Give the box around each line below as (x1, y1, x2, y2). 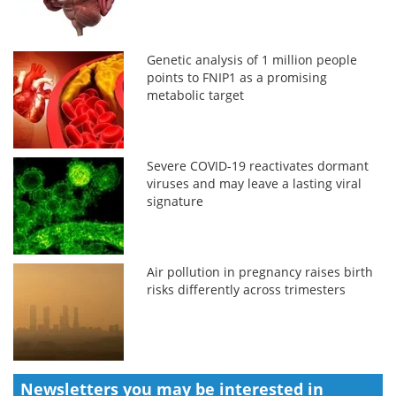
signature (147, 192, 204, 209)
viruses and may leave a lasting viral (147, 174, 362, 192)
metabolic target (147, 86, 245, 103)
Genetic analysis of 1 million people (147, 50, 358, 68)
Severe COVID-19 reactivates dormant (147, 156, 369, 174)
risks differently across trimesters (147, 280, 346, 298)
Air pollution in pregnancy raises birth (147, 263, 374, 280)
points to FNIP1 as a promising (147, 68, 328, 86)
